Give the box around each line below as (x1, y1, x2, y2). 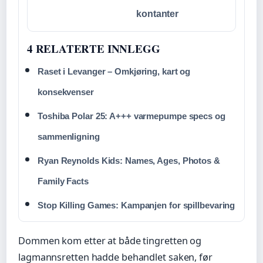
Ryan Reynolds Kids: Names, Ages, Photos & (38, 156, 220, 166)
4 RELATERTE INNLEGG (27, 41, 160, 57)
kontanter (136, 9, 179, 19)
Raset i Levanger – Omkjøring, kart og (38, 66, 191, 77)
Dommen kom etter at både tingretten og (18, 234, 202, 248)
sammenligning (38, 131, 100, 142)
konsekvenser (38, 87, 94, 97)
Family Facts (38, 176, 89, 187)
